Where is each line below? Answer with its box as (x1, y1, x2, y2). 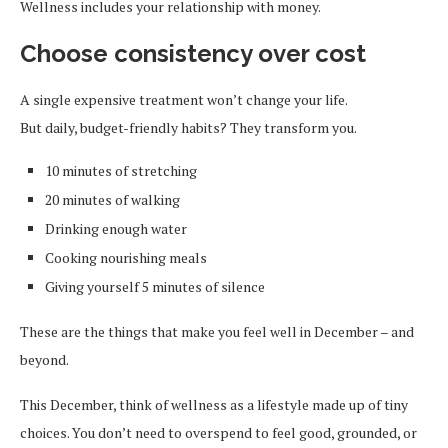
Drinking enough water (45, 219, 187, 238)
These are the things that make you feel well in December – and (20, 322, 414, 341)
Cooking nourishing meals (45, 248, 207, 267)
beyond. (20, 350, 69, 369)
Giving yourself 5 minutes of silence (45, 277, 265, 296)
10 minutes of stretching (45, 161, 197, 180)
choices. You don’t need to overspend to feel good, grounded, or (20, 423, 417, 442)
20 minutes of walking (45, 190, 180, 209)
